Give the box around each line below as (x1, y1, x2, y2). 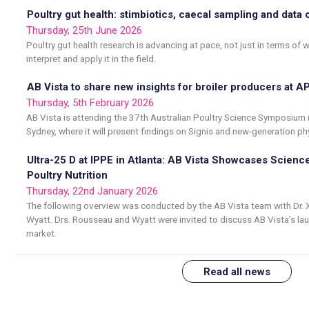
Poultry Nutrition (26, 168, 108, 181)
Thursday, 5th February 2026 (26, 97, 154, 110)
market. (26, 227, 57, 239)
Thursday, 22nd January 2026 (26, 184, 158, 197)
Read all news (203, 265, 270, 278)
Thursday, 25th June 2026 (26, 23, 142, 37)
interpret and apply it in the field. (26, 52, 156, 64)
